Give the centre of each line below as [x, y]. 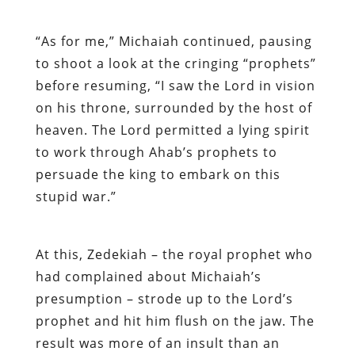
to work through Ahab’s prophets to [156, 152]
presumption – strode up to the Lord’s [164, 298]
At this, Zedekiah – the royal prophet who [174, 254]
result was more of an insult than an [157, 343]
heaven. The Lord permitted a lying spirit [172, 130]
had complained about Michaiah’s [148, 276]
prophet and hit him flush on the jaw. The [175, 321]
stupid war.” [76, 196]
